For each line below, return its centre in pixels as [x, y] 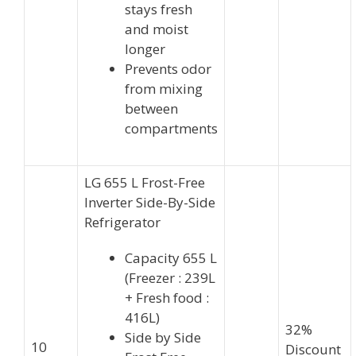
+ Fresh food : [167, 298]
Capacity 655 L [171, 258]
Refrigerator [122, 222]
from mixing [164, 89]
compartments [171, 129]
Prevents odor [168, 69]
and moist [157, 29]
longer [145, 49]
